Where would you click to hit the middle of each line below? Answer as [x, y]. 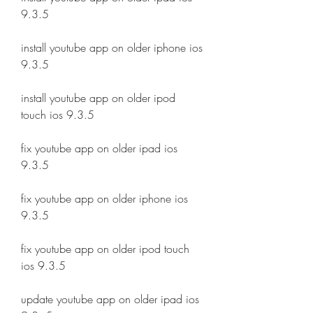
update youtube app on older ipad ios [110, 299]
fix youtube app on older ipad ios [99, 148]
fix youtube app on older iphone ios [104, 198]
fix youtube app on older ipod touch [105, 249]
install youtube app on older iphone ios [112, 48]
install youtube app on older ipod [98, 98]
